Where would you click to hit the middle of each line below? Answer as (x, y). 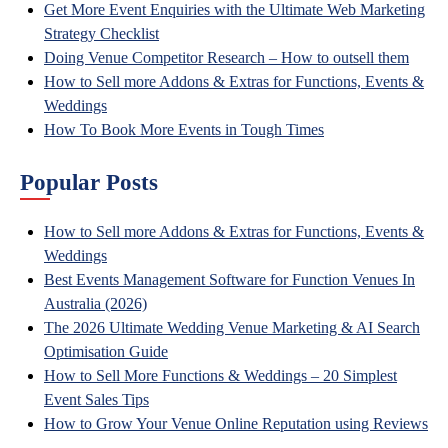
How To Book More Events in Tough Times (184, 129)
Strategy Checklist (101, 33)
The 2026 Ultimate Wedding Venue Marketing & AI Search (232, 327)
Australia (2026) (95, 303)
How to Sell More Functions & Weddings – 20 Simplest (220, 375)
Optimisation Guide (106, 351)
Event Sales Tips (96, 399)
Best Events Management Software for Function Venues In (229, 279)
